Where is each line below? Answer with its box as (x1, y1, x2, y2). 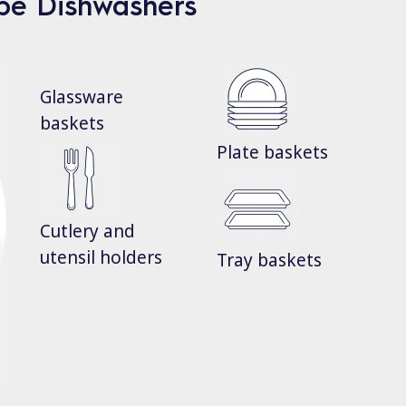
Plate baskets (217, 140, 328, 165)
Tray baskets (217, 248, 322, 273)
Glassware (40, 85, 123, 110)
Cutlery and (40, 219, 135, 244)
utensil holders (40, 246, 162, 270)
